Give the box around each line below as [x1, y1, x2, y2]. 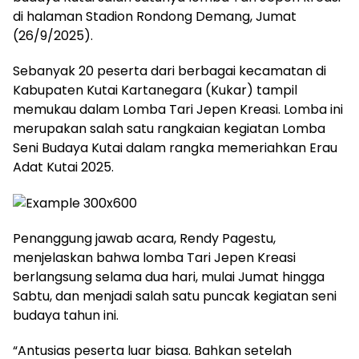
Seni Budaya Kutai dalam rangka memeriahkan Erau [13, 139, 337, 158]
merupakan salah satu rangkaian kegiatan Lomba [13, 119, 325, 139]
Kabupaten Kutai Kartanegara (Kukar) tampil [13, 81, 297, 100]
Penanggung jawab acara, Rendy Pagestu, [13, 228, 276, 248]
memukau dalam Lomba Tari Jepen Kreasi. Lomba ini [13, 100, 343, 119]
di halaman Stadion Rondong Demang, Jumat [13, 7, 296, 26]
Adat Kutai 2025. [13, 158, 114, 177]
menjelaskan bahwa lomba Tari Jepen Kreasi [13, 248, 296, 267]
